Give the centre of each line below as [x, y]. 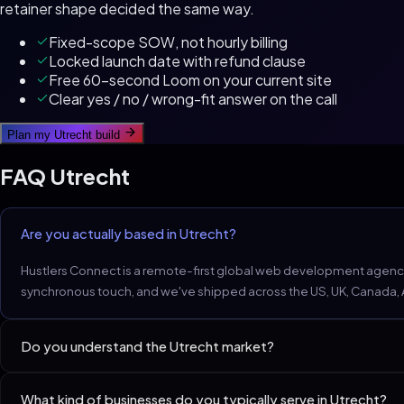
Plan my [31, 135]
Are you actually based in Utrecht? [129, 234]
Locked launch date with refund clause [177, 61]
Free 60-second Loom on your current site [190, 80]
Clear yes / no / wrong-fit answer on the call [193, 99]
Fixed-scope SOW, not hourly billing [168, 42]
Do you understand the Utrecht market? [148, 346]
